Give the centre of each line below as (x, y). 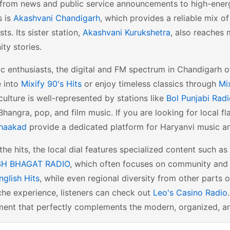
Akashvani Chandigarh (57, 18)
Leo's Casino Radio (190, 192)
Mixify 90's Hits (51, 83)
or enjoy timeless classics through (150, 83)
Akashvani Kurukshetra (127, 32)
